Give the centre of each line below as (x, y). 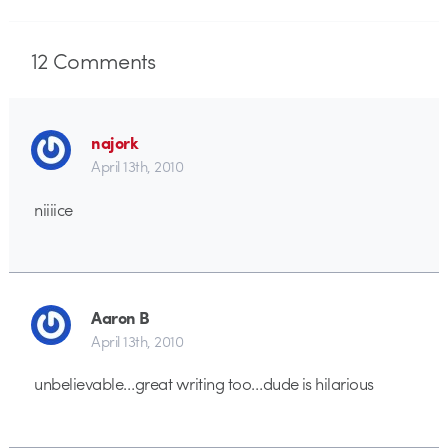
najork (115, 142)
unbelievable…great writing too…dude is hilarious (204, 383)
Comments (101, 60)
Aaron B (120, 317)
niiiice (53, 208)
